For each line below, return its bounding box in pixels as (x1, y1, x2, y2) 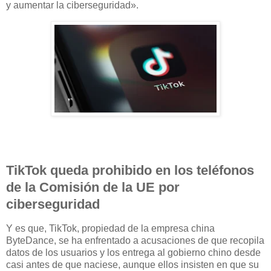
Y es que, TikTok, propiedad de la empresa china (6, 223, 215, 234)
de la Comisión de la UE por (6, 180, 180, 195)
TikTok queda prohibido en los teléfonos (6, 163, 254, 178)
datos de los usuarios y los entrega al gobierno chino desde (6, 247, 261, 258)
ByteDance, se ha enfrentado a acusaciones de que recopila (6, 235, 264, 246)
